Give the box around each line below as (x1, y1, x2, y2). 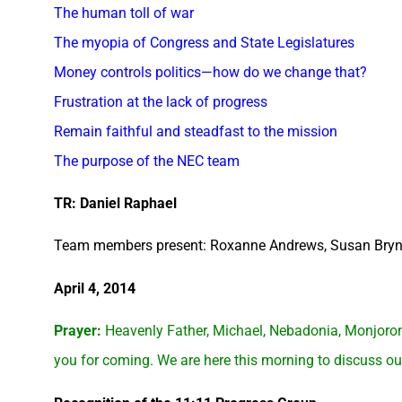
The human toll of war (54, 4, 194, 22)
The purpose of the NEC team (54, 152, 240, 170)
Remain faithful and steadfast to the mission (54, 122, 337, 140)
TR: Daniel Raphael (54, 194, 177, 212)
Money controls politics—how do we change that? (54, 63, 367, 81)
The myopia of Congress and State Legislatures (54, 33, 354, 51)
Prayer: (54, 322, 101, 340)
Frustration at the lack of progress (54, 92, 267, 110)
